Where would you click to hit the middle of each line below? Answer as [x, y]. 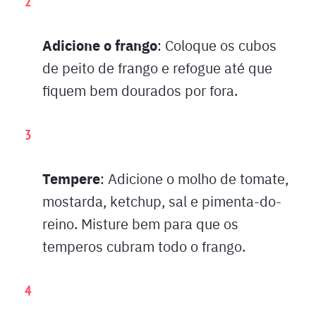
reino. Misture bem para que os [140, 223]
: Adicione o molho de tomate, [194, 178]
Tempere [71, 178]
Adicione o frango [100, 44]
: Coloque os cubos [217, 44]
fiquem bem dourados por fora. [140, 90]
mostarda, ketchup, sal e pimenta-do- [162, 200]
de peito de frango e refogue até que [157, 67]
